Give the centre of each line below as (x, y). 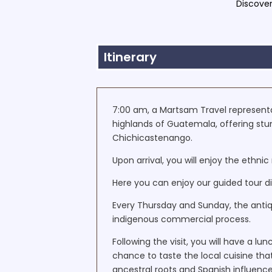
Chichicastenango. (153, 138)
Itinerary (131, 57)
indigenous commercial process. (182, 219)
